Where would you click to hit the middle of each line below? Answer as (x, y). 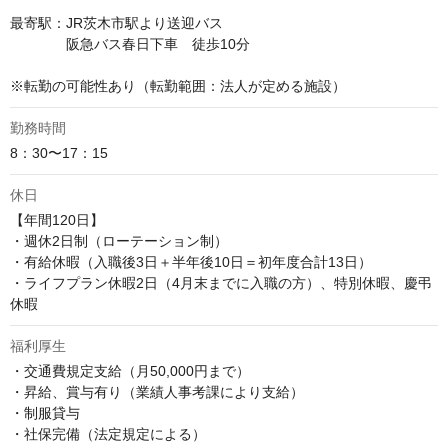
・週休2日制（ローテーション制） (119, 241)
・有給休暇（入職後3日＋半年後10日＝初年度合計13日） (191, 262)
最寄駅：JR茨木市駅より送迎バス (116, 23)
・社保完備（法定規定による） (108, 434)
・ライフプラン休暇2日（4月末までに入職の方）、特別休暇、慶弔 (221, 283)
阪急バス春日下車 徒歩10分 (130, 44)
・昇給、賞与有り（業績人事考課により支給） (157, 392)
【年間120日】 (57, 220)
